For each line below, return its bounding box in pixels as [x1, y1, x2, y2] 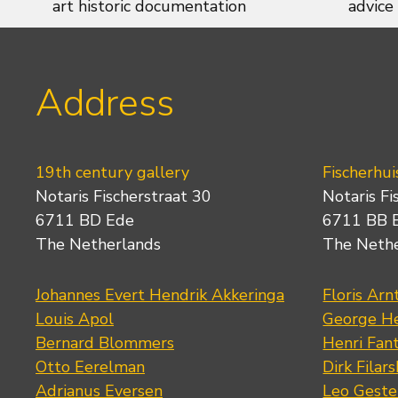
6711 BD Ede [36, 210, 134, 232]
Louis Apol [36, 308, 114, 330]
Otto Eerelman [36, 356, 145, 378]
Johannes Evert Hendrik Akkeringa [36, 284, 284, 306]
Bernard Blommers [36, 332, 174, 354]
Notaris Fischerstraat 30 [36, 186, 211, 208]
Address [36, 76, 174, 129]
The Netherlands [36, 234, 161, 256]
